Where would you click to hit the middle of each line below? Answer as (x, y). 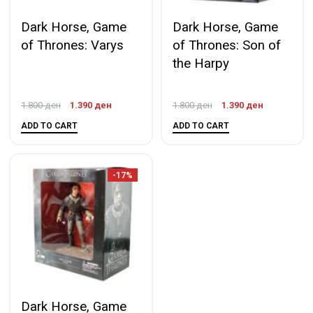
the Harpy (201, 64)
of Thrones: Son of (226, 45)
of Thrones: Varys (72, 45)
